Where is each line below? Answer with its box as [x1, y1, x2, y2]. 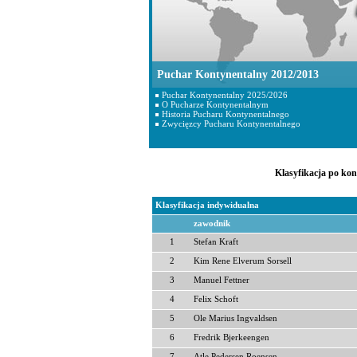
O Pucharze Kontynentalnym [162, 100, 269, 109]
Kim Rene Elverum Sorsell [194, 257, 292, 265]
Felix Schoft [194, 295, 238, 304]
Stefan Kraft [194, 237, 238, 246]
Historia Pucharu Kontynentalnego [162, 109, 289, 119]
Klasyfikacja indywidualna [155, 201, 259, 210]
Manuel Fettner [194, 276, 249, 284]
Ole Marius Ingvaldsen [194, 314, 277, 323]
